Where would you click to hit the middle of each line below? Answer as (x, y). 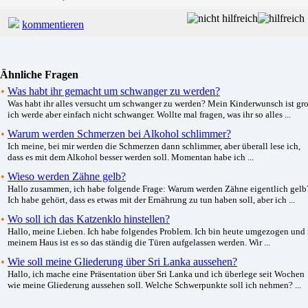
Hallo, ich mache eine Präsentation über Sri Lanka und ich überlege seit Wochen (156, 274)
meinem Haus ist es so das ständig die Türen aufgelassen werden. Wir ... (139, 242)
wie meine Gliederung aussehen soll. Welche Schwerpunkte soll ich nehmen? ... (154, 285)
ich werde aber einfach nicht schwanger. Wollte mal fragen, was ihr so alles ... (149, 114)
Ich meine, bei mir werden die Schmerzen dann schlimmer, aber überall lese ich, (154, 146)
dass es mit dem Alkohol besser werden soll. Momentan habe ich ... (131, 157)
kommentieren (53, 24)
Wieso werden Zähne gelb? (67, 176)
